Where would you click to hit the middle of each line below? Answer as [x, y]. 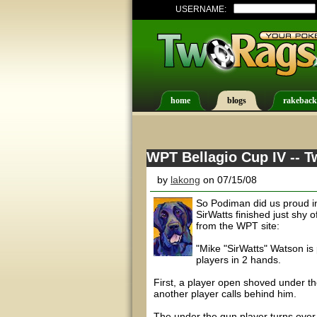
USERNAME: [201, 9]
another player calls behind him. [225, 294]
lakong [185, 180]
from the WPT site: [238, 226]
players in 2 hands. [238, 260]
